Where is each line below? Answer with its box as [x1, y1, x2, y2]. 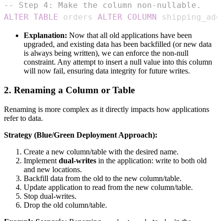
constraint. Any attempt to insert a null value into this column [24, 58, 212, 67]
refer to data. [4, 113, 43, 122]
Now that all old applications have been [67, 31, 192, 40]
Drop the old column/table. [24, 200, 107, 209]
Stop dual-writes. [24, 191, 76, 200]
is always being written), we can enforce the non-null [24, 49, 188, 58]
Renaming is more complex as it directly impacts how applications [4, 105, 209, 113]
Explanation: [24, 31, 67, 40]
